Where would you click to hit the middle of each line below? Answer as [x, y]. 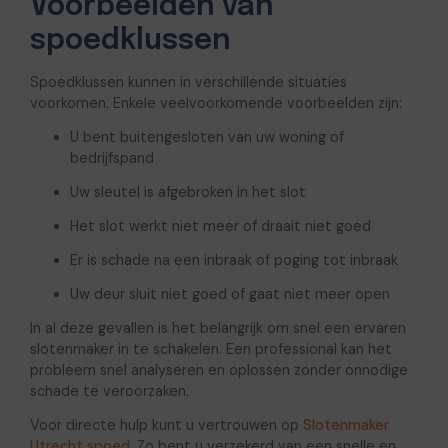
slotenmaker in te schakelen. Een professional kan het [210, 348]
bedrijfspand [111, 158]
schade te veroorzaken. [109, 390]
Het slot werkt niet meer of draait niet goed [220, 226]
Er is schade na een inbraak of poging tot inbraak [233, 260]
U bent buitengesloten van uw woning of [206, 137]
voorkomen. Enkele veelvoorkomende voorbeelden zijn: [215, 103]
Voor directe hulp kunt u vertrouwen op [166, 424]
